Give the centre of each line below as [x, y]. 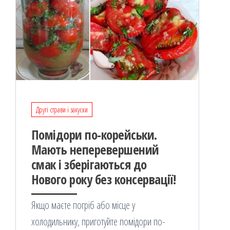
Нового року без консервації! [104, 179]
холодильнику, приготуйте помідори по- [98, 222]
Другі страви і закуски [62, 110]
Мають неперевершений [95, 150]
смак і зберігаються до [89, 165]
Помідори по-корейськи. [94, 135]
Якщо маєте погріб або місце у [83, 205]
